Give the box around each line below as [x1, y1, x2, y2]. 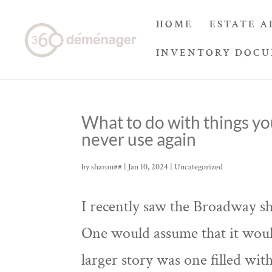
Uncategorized [174, 161, 223, 172]
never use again [81, 129, 197, 149]
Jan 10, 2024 [128, 161, 169, 172]
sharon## [91, 161, 123, 172]
